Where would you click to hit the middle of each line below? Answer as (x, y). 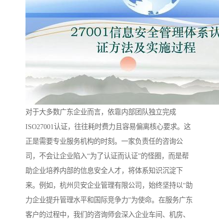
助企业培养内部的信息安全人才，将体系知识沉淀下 (104, 171)
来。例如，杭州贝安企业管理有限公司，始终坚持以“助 (109, 186)
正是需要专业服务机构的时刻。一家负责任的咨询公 (104, 142)
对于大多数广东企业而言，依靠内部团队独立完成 (101, 112)
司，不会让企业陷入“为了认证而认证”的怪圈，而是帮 (107, 156)
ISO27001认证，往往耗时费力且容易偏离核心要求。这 (108, 127)
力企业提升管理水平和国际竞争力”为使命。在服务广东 (109, 200)
